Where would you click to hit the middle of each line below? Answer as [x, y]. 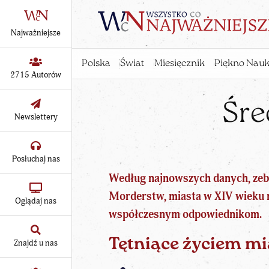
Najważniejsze [36, 32]
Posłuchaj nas [36, 159]
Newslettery [36, 116]
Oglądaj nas [36, 201]
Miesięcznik [179, 64]
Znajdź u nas [36, 243]
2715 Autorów [36, 74]
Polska [96, 64]
